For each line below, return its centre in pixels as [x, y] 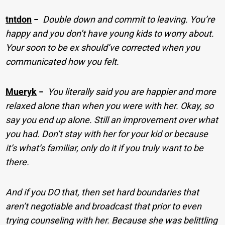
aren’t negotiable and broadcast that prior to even [104, 206]
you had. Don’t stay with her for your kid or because [107, 134]
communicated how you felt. [63, 62]
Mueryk [21, 92]
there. [18, 162]
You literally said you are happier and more [132, 92]
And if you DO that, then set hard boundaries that [102, 192]
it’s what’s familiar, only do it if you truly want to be [105, 148]
